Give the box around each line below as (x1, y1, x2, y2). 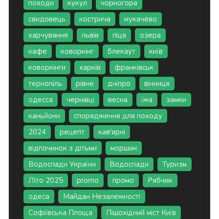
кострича (79, 14, 110, 24)
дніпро (107, 79, 131, 89)
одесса (28, 95, 53, 105)
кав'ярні (98, 127, 125, 137)
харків (79, 63, 101, 73)
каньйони (28, 111, 60, 121)
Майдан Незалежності (63, 192, 140, 202)
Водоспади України (28, 159, 96, 170)
